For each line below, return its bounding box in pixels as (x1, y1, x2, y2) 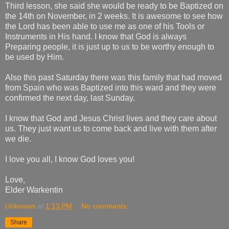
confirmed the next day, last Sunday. (5, 94, 135, 102)
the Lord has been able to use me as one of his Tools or (5, 22, 204, 31)
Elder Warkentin (5, 186, 63, 194)
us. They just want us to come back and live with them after (5, 124, 217, 133)
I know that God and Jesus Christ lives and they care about (5, 114, 217, 123)
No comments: (81, 202, 129, 210)
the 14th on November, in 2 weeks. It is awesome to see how (5, 12, 223, 20)
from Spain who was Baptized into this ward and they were (5, 83, 216, 92)
